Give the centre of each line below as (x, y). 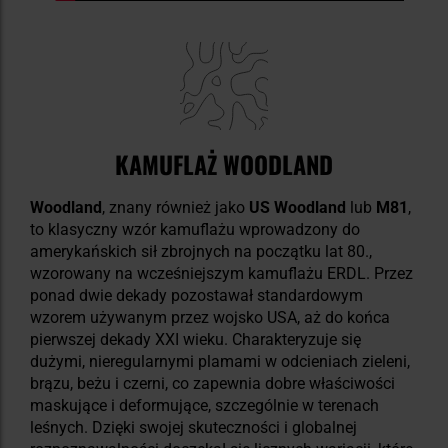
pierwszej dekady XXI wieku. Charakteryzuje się (195, 339)
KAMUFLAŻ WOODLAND (224, 163)
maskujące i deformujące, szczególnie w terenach (204, 405)
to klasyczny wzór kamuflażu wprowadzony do (195, 229)
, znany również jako (175, 207)
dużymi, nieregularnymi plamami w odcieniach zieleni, (220, 361)
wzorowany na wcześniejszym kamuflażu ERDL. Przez (221, 273)
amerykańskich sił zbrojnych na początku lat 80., (201, 251)
